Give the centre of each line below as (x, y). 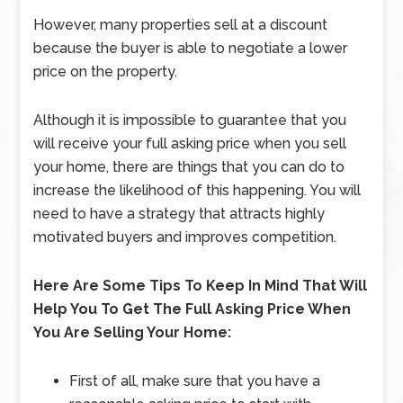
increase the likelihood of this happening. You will (197, 190)
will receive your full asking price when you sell (190, 143)
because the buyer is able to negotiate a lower (191, 48)
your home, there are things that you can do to (189, 167)
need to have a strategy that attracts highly (179, 214)
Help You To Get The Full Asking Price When (193, 309)
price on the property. (106, 72)
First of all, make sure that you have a (195, 381)
